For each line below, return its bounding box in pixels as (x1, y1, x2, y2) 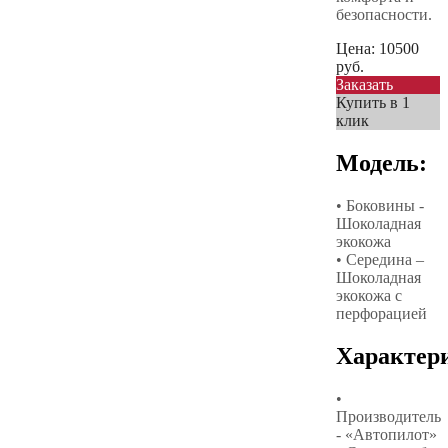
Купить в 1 (336, 93, 410, 111)
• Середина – (336, 250, 424, 268)
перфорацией (336, 304, 427, 322)
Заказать (336, 75, 393, 93)
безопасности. (336, 5, 432, 23)
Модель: (336, 149, 427, 176)
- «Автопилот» (336, 425, 437, 443)
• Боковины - (336, 196, 424, 214)
